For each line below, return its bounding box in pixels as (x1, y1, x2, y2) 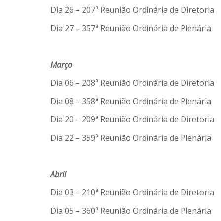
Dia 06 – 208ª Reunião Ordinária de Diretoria (50, 77, 214, 88)
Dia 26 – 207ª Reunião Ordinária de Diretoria (50, 4, 214, 15)
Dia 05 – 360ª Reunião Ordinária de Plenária (50, 205, 211, 216)
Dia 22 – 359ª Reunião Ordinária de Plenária (50, 132, 211, 143)
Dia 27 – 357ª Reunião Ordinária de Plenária (50, 23, 211, 34)
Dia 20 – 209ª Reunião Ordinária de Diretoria (50, 114, 214, 125)
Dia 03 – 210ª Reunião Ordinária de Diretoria (50, 187, 214, 198)
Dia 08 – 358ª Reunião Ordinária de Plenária (50, 96, 211, 107)
